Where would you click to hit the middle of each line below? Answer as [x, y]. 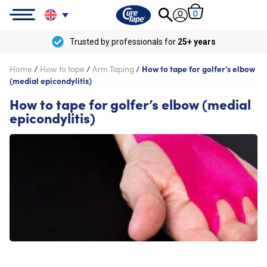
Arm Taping [113, 69]
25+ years [196, 41]
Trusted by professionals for [123, 41]
